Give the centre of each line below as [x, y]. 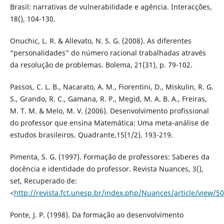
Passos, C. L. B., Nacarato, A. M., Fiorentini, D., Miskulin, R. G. [111, 87]
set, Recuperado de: [43, 181]
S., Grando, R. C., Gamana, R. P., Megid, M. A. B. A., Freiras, [108, 99]
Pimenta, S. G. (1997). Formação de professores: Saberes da [109, 157]
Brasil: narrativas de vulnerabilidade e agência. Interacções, [111, 7]
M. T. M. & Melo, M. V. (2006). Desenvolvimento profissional [109, 111]
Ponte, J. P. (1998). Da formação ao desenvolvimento [96, 215]
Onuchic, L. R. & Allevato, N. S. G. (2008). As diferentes [100, 41]
